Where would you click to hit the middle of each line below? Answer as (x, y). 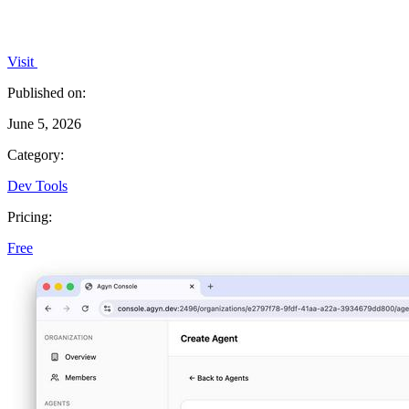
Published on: (47, 92)
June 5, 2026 (44, 123)
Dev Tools (37, 185)
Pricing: (30, 216)
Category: (36, 154)
